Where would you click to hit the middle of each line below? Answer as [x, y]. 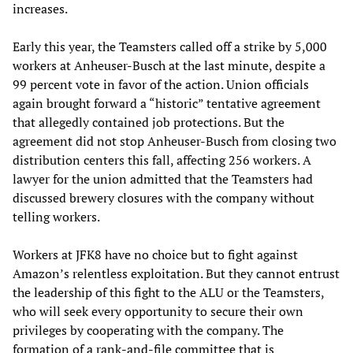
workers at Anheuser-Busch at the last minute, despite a [169, 65]
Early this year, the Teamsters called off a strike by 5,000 [170, 46]
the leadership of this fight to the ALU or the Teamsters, [168, 292]
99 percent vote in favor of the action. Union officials [161, 84]
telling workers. [56, 216]
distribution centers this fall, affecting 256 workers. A [162, 160]
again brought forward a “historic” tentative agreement [167, 103]
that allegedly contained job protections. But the [149, 122]
